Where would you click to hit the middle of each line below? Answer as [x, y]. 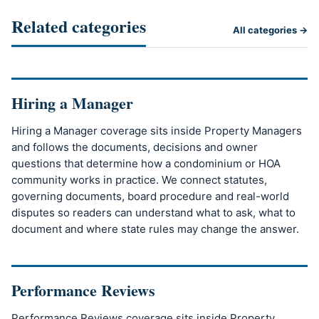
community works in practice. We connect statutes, [139, 180]
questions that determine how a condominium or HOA [146, 164]
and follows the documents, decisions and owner [135, 147]
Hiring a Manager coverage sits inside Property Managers [157, 131]
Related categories [79, 26]
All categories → [270, 30]
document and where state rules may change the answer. [155, 229]
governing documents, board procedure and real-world [150, 197]
